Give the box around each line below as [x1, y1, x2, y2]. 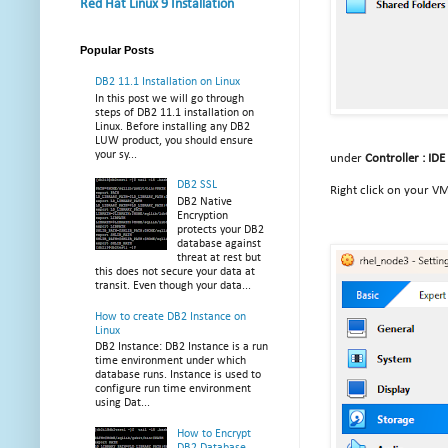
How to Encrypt [176, 427, 251, 440]
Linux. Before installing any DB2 [95, 120, 250, 133]
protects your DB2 [176, 223, 264, 236]
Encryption [176, 209, 228, 222]
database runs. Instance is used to [95, 368, 261, 381]
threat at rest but [176, 251, 261, 264]
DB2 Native [176, 195, 232, 208]
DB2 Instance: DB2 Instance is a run [95, 340, 268, 353]
